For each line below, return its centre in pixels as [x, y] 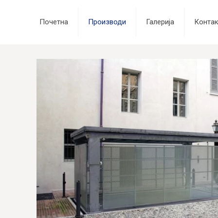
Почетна [54, 22]
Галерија [160, 22]
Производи [107, 22]
